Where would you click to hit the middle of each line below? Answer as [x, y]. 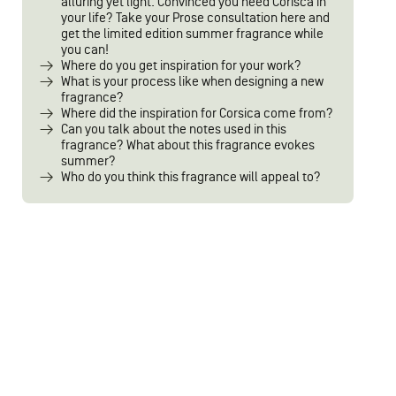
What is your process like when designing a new [192, 82]
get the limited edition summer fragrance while [192, 34]
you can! [85, 50]
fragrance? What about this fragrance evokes [188, 145]
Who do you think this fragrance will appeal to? [191, 177]
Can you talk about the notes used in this [174, 129]
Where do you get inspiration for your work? [181, 66]
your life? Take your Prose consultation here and [195, 18]
